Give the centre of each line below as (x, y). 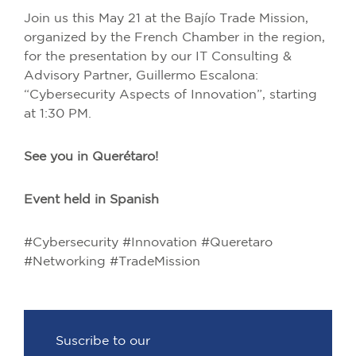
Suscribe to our (103, 341)
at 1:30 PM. (58, 114)
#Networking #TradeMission (112, 262)
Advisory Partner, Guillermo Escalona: (141, 76)
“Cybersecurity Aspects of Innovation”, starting (170, 95)
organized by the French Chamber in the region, (174, 38)
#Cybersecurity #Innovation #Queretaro (148, 243)
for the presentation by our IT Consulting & (158, 57)
